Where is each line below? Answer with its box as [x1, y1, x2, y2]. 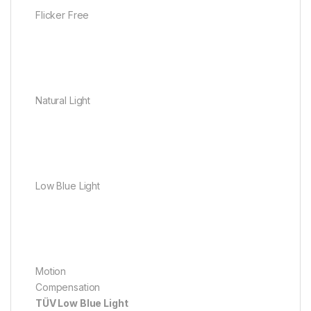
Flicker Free [35, 9, 90, 22]
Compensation [35, 281, 101, 294]
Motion [35, 265, 67, 278]
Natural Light [35, 94, 91, 107]
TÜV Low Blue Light [35, 297, 128, 310]
